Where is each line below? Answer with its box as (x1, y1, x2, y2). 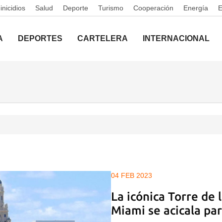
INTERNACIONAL (143, 34, 210, 43)
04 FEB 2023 (111, 171, 152, 179)
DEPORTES (18, 34, 62, 43)
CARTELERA (77, 34, 128, 43)
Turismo (98, 4, 123, 12)
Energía (183, 4, 208, 12)
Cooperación (133, 4, 173, 12)
